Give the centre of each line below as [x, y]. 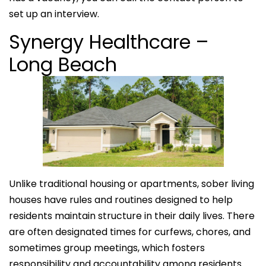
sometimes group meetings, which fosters [107, 248]
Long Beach [63, 65]
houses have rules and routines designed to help [121, 199]
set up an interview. [54, 14]
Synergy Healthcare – [109, 42]
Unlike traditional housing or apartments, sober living [132, 183]
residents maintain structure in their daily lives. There [132, 216]
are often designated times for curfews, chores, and [130, 232]
